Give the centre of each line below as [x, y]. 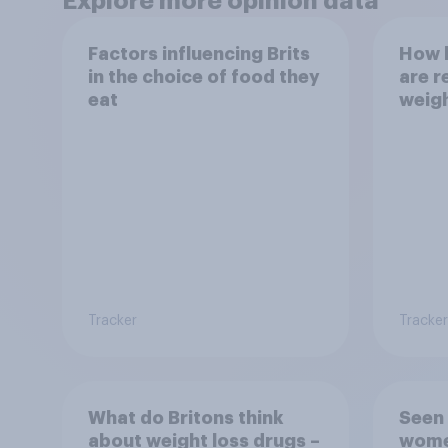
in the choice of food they [203, 76]
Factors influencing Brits [198, 53]
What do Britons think [185, 417]
